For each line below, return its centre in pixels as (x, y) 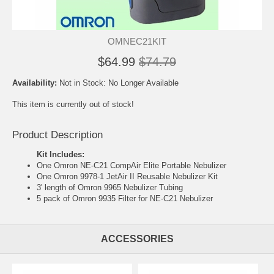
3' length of (57, 188)
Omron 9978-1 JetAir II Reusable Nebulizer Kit (136, 177)
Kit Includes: (61, 155)
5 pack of (54, 199)
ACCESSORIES (137, 239)
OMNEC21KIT (137, 41)
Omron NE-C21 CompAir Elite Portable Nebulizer (140, 166)
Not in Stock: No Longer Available (119, 83)
